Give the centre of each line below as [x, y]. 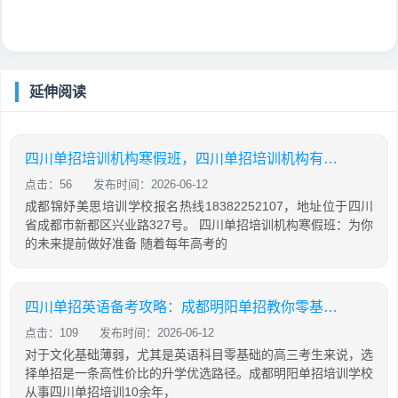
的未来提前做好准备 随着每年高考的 [126, 243]
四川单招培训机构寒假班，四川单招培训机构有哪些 [330, 159]
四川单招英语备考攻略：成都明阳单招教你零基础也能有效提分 [330, 307]
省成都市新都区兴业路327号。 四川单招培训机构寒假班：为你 [199, 225]
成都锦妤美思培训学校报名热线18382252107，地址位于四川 [199, 206]
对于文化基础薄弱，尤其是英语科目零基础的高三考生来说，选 [199, 354]
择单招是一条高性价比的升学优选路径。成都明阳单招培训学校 [199, 373]
